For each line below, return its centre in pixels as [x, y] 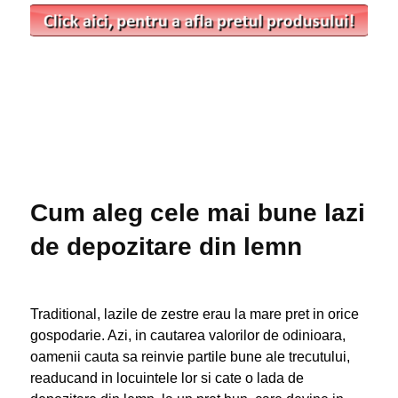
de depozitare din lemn [166, 246]
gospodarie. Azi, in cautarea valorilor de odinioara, [187, 335]
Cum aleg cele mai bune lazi [197, 212]
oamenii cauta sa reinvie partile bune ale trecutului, [190, 356]
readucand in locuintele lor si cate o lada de [167, 378]
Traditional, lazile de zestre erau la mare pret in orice [194, 314]
